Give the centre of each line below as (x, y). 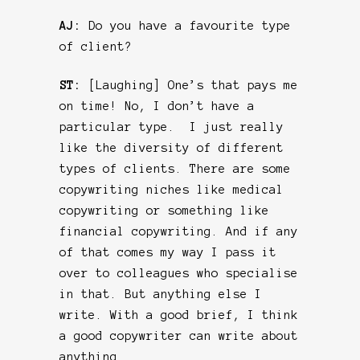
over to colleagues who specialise (179, 273)
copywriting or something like (164, 210)
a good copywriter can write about (179, 335)
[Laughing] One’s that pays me (193, 85)
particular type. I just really (172, 127)
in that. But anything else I (161, 294)
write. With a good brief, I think (179, 315)
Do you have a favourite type (190, 25)
